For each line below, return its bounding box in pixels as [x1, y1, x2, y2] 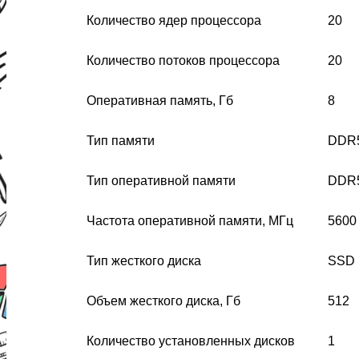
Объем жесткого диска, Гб [87, 293, 240, 308]
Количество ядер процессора [87, 13, 261, 27]
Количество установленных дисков [87, 333, 295, 348]
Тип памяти [87, 133, 155, 147]
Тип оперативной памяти [87, 173, 236, 188]
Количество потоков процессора [87, 53, 280, 67]
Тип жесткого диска [87, 253, 201, 268]
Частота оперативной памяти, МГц [87, 213, 293, 228]
